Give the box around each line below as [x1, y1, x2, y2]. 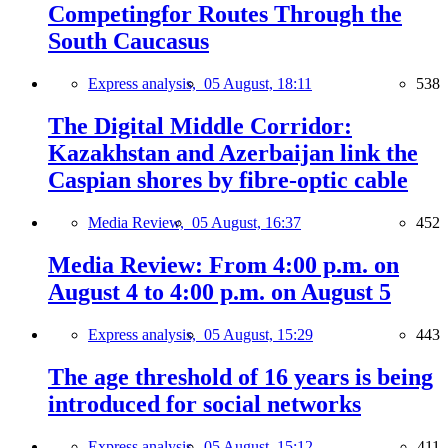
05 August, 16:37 [192, 214, 301, 232]
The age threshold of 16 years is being [48, 363, 433, 390]
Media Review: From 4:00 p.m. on [48, 252, 399, 278]
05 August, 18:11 [204, 75, 312, 93]
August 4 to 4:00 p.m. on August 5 [48, 279, 391, 305]
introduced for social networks [48, 390, 361, 417]
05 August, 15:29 [204, 325, 313, 343]
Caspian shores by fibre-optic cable [48, 167, 408, 194]
